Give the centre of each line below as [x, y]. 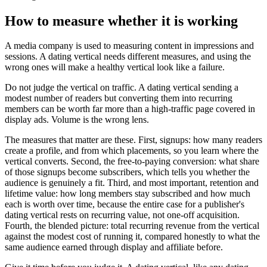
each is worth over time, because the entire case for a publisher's [125, 204]
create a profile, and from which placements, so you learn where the [132, 151]
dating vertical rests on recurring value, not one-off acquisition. [122, 215]
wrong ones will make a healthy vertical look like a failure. [115, 67]
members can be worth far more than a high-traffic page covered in [130, 109]
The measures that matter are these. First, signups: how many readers [133, 140]
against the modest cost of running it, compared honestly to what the [132, 237]
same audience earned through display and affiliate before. [114, 247]
